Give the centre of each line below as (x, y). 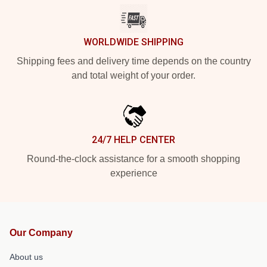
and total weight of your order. (133, 76)
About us (26, 257)
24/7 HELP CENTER (133, 140)
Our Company (41, 233)
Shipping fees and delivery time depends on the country (133, 61)
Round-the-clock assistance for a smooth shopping (133, 159)
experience (133, 173)
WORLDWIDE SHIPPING (133, 42)
